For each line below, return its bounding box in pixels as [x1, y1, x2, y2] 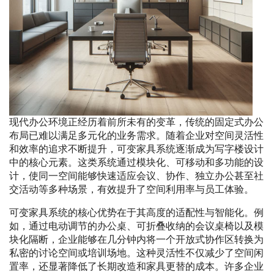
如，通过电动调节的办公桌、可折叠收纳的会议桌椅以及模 [9, 221, 264, 232]
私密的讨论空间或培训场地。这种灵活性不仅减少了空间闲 [9, 248, 264, 259]
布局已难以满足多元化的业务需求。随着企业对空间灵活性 [9, 130, 264, 141]
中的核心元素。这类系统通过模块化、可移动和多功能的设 [9, 157, 264, 168]
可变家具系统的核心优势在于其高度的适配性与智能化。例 [9, 207, 264, 218]
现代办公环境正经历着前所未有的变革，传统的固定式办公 [9, 117, 264, 128]
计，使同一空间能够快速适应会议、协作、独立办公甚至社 [9, 171, 264, 182]
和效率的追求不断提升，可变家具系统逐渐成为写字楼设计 [9, 144, 264, 155]
